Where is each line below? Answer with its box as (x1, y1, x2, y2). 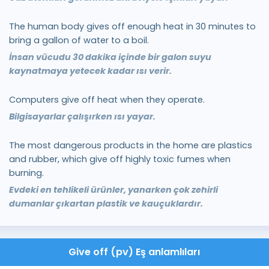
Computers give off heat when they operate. (8, 94, 205, 106)
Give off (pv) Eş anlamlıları (68, 245, 201, 259)
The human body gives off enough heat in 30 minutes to (8, 20, 256, 32)
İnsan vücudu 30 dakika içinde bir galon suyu (8, 51, 211, 63)
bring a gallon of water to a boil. (8, 34, 149, 46)
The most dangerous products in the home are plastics (8, 139, 252, 151)
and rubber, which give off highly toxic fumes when (8, 153, 231, 165)
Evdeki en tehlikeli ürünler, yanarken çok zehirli (8, 184, 218, 196)
